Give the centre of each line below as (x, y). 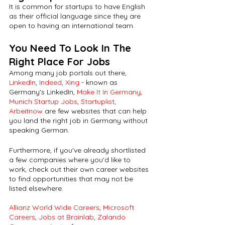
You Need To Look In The (72, 48)
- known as (99, 83)
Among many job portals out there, (69, 73)
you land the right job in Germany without (79, 121)
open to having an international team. (73, 26)
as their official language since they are (76, 16)
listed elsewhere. (37, 189)
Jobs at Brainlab (66, 217)
